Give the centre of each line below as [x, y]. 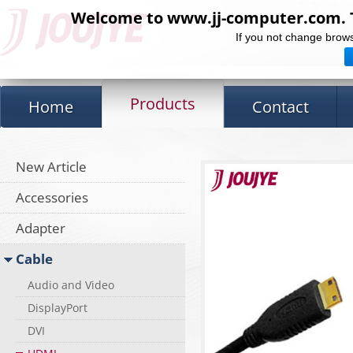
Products [163, 104]
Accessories [52, 197]
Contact [281, 107]
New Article [51, 167]
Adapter [41, 228]
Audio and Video [71, 285]
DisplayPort [58, 308]
